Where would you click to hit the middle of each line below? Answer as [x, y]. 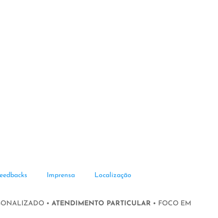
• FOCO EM [171, 204]
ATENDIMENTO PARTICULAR [101, 204]
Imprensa [61, 175]
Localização [113, 175]
